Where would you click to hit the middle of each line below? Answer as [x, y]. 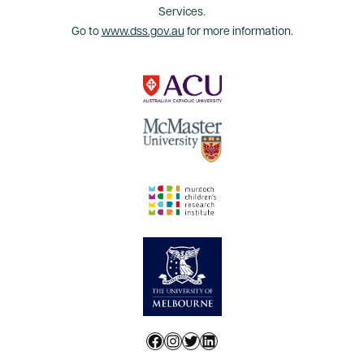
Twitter [208, 340]
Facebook [182, 340]
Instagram [201, 340]
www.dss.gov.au [143, 32]
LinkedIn [230, 340]
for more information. [238, 32]
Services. [182, 13]
